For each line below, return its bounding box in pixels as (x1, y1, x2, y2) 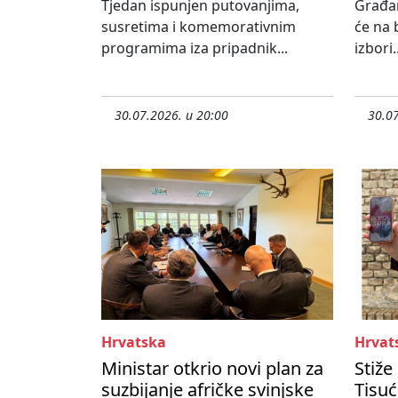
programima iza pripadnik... (101, 38, 288, 59)
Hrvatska (101, 332, 166, 353)
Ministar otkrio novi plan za (101, 356, 323, 381)
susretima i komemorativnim (101, 17, 296, 37)
